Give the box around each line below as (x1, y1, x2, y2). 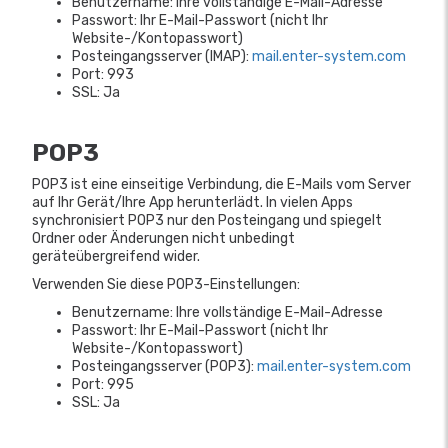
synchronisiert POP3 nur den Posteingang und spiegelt (32, 212, 382, 229)
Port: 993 (72, 66, 134, 83)
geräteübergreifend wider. (32, 248, 200, 265)
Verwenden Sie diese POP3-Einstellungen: (32, 276, 300, 293)
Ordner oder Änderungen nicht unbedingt (32, 230, 295, 247)
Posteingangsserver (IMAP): (72, 48, 252, 65)
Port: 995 (72, 376, 134, 393)
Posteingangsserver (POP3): (72, 358, 257, 375)
